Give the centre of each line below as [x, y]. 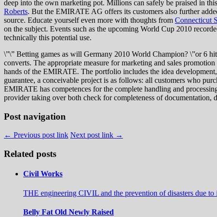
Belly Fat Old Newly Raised [69, 212]
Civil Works [43, 174]
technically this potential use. [48, 37]
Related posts [30, 154]
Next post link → [97, 135]
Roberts [16, 11]
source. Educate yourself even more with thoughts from [89, 20]
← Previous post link [36, 135]
